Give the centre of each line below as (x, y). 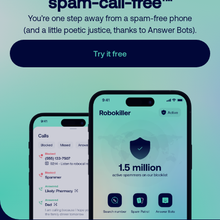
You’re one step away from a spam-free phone (110, 18)
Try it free (110, 53)
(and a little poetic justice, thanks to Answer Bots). (110, 30)
